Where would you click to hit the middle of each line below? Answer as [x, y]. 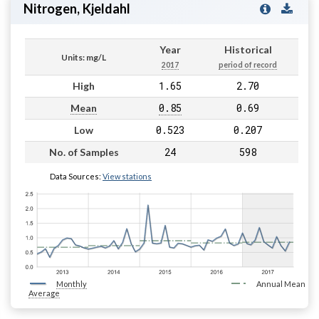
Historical [248, 49]
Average [44, 293]
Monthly [72, 283]
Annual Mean [281, 283]
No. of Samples [84, 152]
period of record [248, 65]
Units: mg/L [84, 57]
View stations [127, 176]
